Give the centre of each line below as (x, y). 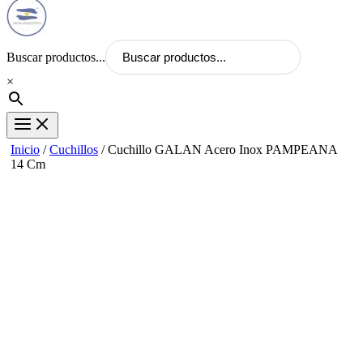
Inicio (25, 149)
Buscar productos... (56, 57)
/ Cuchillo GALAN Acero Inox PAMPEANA (218, 149)
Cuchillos (74, 149)
